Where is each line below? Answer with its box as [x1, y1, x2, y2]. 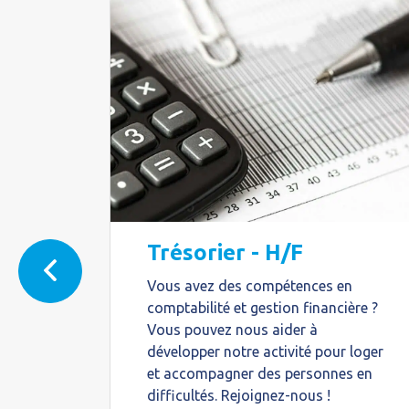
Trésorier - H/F [147, 240, 303, 265]
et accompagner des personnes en [147, 365, 372, 382]
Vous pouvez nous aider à [147, 321, 318, 338]
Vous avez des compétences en [147, 278, 352, 294]
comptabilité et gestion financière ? [147, 299, 378, 316]
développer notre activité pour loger [147, 343, 383, 360]
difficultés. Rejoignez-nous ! [147, 387, 330, 404]
